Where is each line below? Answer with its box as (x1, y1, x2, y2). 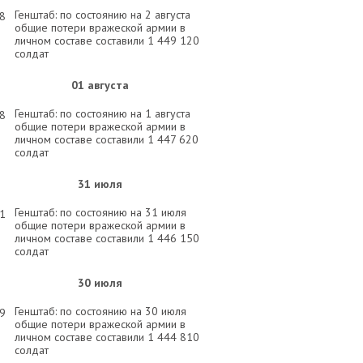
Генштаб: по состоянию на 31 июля (15, 205, 186, 220)
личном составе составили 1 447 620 (15, 132, 199, 147)
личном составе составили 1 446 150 (15, 231, 199, 246)
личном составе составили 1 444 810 (15, 330, 199, 344)
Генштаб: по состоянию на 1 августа (15, 106, 190, 121)
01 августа (70, 78, 129, 92)
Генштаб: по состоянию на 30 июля (15, 304, 186, 318)
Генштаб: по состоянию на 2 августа (15, 7, 190, 22)
